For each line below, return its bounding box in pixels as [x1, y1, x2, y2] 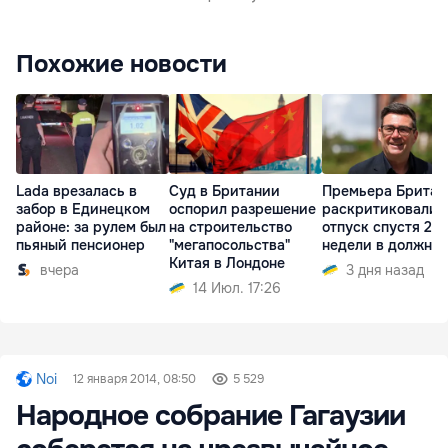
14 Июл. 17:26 [193, 279, 281, 298]
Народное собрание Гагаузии [16, 398, 405, 435]
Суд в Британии [169, 182, 280, 201]
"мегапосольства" [169, 236, 290, 255]
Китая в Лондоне [169, 254, 285, 273]
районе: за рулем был [16, 218, 166, 237]
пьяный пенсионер [16, 236, 145, 255]
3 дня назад [346, 261, 424, 280]
